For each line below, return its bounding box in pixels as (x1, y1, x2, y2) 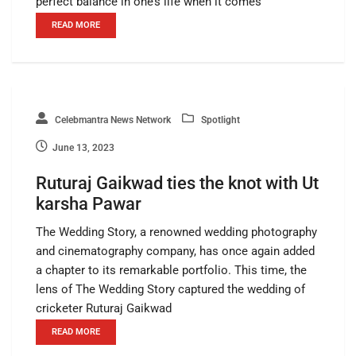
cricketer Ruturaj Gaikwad (36, 300, 172, 315)
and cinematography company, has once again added (36, 243, 315, 258)
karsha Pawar (36, 193, 141, 214)
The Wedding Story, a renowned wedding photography (36, 224, 317, 239)
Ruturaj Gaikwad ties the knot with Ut (36, 172, 319, 193)
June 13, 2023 (52, 141, 114, 153)
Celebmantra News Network (52, 114, 171, 126)
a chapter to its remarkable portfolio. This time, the (36, 262, 307, 277)
